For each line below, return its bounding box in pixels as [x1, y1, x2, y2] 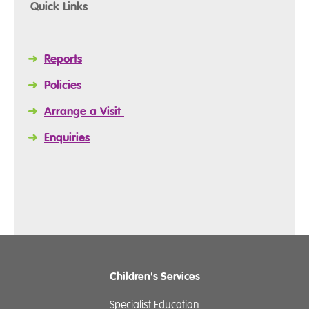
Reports [44, 51, 82, 66]
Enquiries [44, 130, 90, 145]
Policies [44, 77, 81, 92]
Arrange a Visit [44, 103, 124, 119]
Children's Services [109, 269, 200, 283]
